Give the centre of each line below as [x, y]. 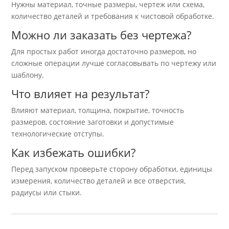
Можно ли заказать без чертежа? [101, 35]
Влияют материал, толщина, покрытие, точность [98, 110]
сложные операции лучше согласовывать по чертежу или [114, 63]
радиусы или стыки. [47, 193]
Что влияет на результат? [81, 94]
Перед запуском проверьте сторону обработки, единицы [112, 169]
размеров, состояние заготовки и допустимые [93, 122]
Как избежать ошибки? [74, 153]
